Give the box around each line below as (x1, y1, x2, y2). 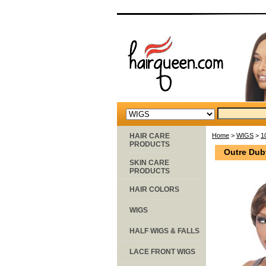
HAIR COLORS (129, 185, 179, 194)
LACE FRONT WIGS (129, 247, 195, 256)
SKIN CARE (129, 158, 169, 167)
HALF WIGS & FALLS (129, 226, 199, 235)
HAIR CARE (129, 131, 170, 140)
